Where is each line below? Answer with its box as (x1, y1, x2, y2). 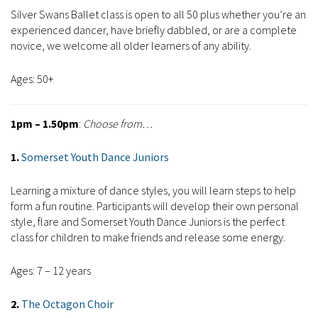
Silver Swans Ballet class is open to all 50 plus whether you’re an (11, 7, 306, 22)
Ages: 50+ (11, 72, 53, 87)
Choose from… (81, 116, 153, 131)
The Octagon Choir (21, 297, 114, 312)
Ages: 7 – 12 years (11, 263, 91, 278)
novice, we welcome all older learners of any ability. (11, 38, 251, 53)
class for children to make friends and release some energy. (11, 230, 285, 245)
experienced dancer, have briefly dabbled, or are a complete (11, 23, 297, 38)
